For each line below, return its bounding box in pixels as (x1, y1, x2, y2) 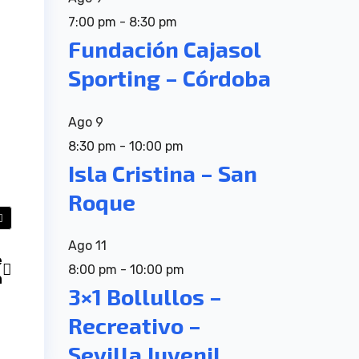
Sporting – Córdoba (67, 64, 271, 92)
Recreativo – (67, 312, 201, 340)
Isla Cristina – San (67, 159, 257, 187)
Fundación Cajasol (67, 35, 260, 63)
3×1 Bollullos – (67, 283, 222, 311)
